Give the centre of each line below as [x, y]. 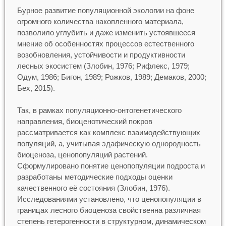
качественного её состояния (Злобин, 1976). [93, 188]
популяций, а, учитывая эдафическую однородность [109, 144]
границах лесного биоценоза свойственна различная [109, 210]
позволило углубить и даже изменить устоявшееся [106, 32]
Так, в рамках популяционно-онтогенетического [99, 110]
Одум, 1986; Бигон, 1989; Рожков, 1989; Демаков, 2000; [111, 77]
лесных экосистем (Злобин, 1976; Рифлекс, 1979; [103, 66]
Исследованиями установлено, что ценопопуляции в [109, 199]
